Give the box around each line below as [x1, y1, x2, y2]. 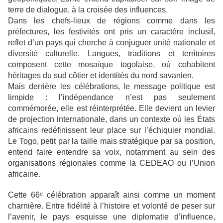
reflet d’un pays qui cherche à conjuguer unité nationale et [8, 38, 215, 47]
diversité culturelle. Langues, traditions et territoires [8, 49, 215, 58]
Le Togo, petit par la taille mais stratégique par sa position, [8, 137, 215, 146]
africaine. [8, 170, 42, 179]
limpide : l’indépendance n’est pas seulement [8, 93, 215, 102]
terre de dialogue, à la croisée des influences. [8, 5, 168, 14]
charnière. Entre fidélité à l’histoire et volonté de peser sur [8, 202, 215, 211]
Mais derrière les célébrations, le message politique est [8, 82, 215, 91]
